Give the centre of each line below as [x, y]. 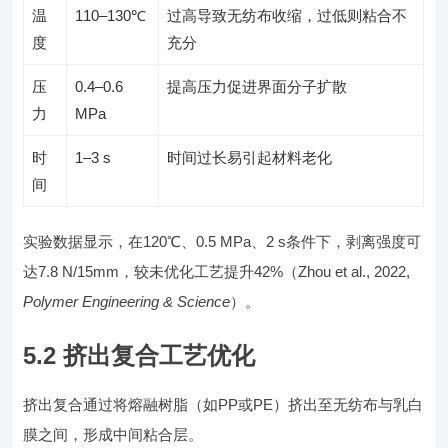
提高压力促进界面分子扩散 [257, 86]
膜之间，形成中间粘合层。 [113, 434]
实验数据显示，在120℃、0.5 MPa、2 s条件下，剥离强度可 [222, 241]
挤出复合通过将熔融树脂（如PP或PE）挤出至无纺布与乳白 [223, 404]
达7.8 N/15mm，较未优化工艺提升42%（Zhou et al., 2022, [217, 271]
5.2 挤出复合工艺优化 [139, 355]
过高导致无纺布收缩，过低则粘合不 [287, 15]
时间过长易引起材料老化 [250, 157]
